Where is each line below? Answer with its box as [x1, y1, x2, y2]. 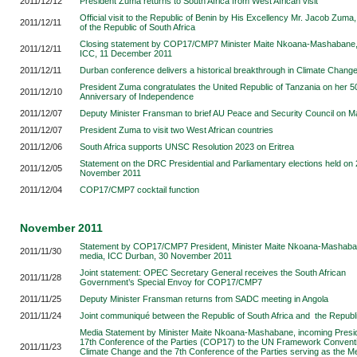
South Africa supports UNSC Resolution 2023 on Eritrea [80, 142, 294, 151]
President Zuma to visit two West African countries [80, 125, 273, 135]
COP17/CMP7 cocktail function [80, 185, 199, 194]
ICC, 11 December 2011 [80, 49, 172, 58]
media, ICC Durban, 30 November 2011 [80, 251, 232, 261]
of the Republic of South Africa [80, 22, 195, 32]
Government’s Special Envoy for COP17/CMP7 [80, 277, 262, 287]
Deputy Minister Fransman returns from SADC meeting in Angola [80, 294, 328, 304]
